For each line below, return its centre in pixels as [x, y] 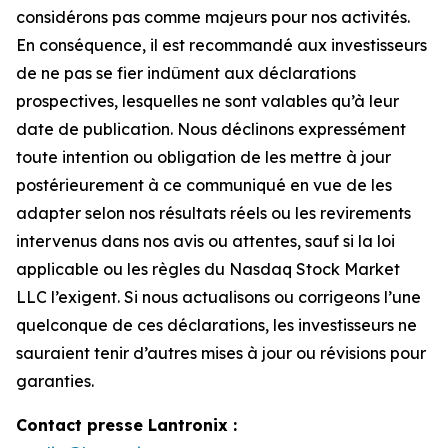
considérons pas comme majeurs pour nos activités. [213, 16]
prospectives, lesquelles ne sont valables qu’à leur [207, 100]
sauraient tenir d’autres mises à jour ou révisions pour [221, 352]
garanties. [55, 380]
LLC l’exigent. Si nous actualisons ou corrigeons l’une [218, 296]
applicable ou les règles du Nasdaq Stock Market [208, 268]
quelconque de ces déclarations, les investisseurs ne [216, 324]
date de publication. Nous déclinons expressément [211, 128]
